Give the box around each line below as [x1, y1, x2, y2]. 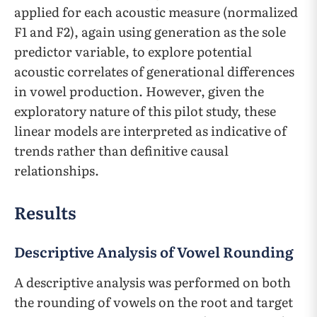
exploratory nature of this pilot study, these [14, 101, 276, 120]
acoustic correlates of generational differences [14, 62, 294, 81]
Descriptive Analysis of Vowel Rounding [14, 241, 294, 262]
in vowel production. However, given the [14, 81, 264, 100]
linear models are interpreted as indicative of [14, 121, 287, 140]
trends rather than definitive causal [14, 141, 229, 160]
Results [14, 200, 76, 224]
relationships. [14, 161, 99, 180]
